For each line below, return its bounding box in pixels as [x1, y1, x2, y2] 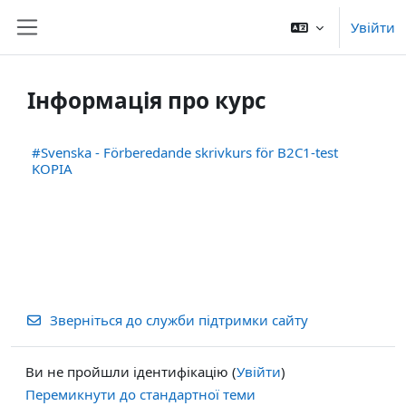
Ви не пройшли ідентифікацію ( [25, 362, 237, 381]
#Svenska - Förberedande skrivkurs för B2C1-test [32, 143, 339, 161]
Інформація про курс [27, 85, 267, 115]
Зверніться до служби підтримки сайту [49, 311, 308, 329]
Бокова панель [26, 35, 153, 59]
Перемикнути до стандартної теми [25, 384, 256, 403]
